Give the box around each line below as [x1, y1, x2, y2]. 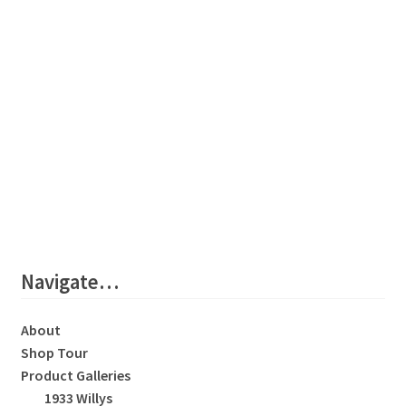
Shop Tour [20, 343, 88, 362]
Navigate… [20, 268, 119, 295]
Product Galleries [20, 366, 130, 385]
